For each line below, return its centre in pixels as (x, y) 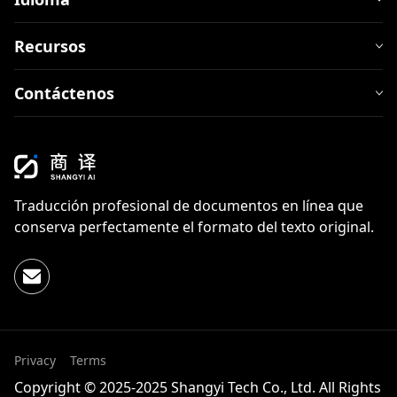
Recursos (50, 46)
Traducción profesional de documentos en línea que (189, 206)
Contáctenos (64, 93)
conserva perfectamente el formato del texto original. (194, 227)
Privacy (35, 360)
